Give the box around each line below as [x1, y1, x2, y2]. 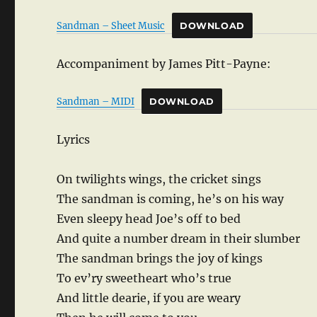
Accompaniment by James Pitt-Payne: [57, 57, 272, 71]
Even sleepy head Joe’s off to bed [57, 212, 241, 226]
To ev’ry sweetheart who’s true [57, 271, 232, 286]
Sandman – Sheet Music [57, 20, 166, 32]
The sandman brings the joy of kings [57, 251, 263, 266]
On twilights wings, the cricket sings [57, 172, 262, 187]
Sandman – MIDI [57, 96, 135, 108]
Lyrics [57, 132, 91, 147]
